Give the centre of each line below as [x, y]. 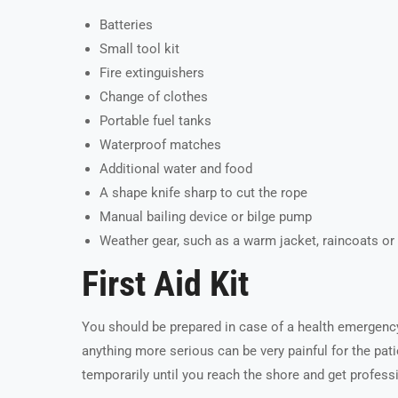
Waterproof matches [160, 145]
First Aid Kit [165, 284]
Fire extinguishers [152, 73]
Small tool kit [139, 49]
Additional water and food [176, 169]
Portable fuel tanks [155, 121]
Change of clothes [154, 97]
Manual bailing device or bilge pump [206, 217]
